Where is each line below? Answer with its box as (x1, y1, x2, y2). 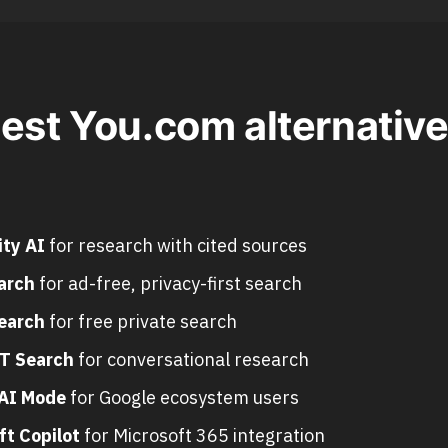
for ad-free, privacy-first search (34, 271, 302, 295)
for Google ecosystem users (65, 385, 299, 409)
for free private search (44, 309, 237, 333)
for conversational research (73, 347, 309, 371)
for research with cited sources (44, 233, 307, 257)
